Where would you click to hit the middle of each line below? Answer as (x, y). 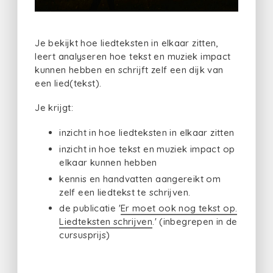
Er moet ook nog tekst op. (179, 208)
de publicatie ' (90, 208)
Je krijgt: (54, 108)
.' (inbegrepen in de (195, 222)
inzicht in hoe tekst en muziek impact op (147, 149)
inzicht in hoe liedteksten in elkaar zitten (147, 133)
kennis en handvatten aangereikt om (140, 179)
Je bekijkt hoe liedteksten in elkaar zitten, (126, 43)
